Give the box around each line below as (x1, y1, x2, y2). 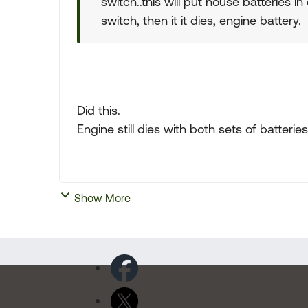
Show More (74, 192, 131, 204)
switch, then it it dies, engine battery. (101, 13, 301, 27)
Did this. (77, 103, 120, 118)
